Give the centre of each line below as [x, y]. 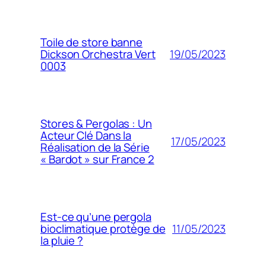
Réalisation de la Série [95, 148]
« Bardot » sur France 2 [97, 159]
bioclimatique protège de [103, 229]
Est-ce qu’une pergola [96, 217]
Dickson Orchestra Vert [98, 54]
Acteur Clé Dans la [86, 136]
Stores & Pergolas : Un [96, 124]
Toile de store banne [91, 42]
